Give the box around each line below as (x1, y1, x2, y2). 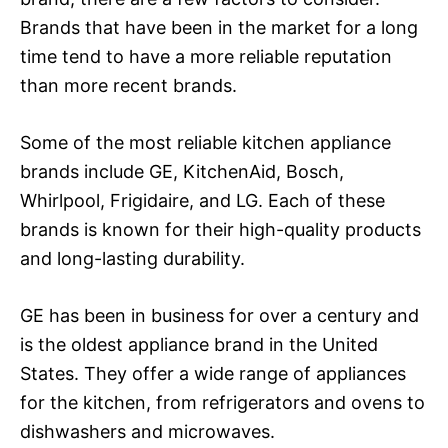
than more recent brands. (20, 74, 237, 96)
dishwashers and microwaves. (20, 420, 275, 442)
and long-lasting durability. (20, 247, 245, 269)
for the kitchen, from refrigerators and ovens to (20, 391, 425, 413)
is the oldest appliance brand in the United (20, 333, 378, 355)
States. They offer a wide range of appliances (20, 362, 406, 384)
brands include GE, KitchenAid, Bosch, (20, 160, 344, 182)
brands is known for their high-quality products (20, 218, 421, 240)
